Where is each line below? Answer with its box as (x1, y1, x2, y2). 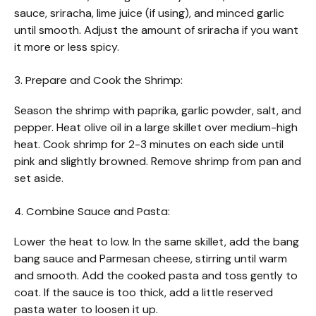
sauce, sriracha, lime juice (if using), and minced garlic (14, 5, 284, 20)
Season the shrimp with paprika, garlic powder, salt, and (14, 102, 301, 118)
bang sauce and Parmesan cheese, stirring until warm (14, 250, 287, 266)
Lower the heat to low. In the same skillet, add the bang (14, 233, 299, 249)
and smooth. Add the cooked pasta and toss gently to (14, 267, 298, 283)
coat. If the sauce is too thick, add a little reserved (14, 284, 273, 300)
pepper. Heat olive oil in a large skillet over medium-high (14, 119, 298, 135)
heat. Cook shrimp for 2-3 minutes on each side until (14, 136, 284, 152)
